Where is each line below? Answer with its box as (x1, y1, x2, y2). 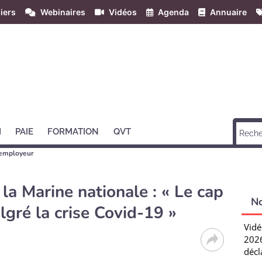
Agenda (158, 7, 189, 17)
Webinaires (40, 7, 85, 17)
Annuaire (210, 7, 247, 17)
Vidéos (109, 7, 137, 17)
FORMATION (47, 126, 99, 137)
